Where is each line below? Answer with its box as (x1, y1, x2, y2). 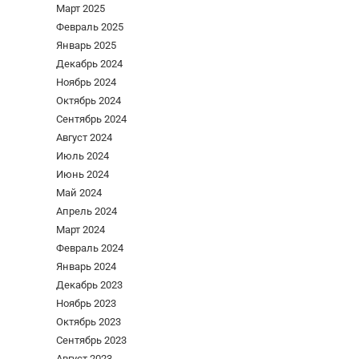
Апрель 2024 (56, 204, 117, 217)
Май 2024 (56, 186, 102, 199)
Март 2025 (56, 2, 105, 14)
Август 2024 (56, 131, 112, 143)
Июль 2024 (56, 149, 109, 162)
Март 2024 (56, 223, 105, 236)
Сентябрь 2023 (56, 333, 127, 346)
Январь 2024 (56, 260, 116, 272)
